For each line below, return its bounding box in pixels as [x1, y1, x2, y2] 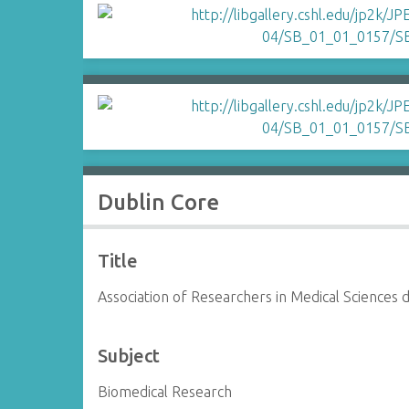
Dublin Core [98, 190, 220, 215]
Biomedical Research [98, 383, 233, 400]
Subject [98, 345, 161, 366]
